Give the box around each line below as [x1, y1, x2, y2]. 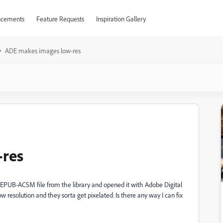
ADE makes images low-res [5, 46, 81, 55]
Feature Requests [36, 14, 84, 23]
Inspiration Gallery [96, 14, 146, 23]
